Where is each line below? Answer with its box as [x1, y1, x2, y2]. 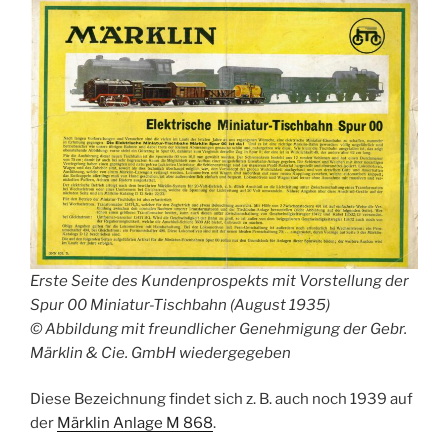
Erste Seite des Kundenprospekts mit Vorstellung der [30, 271, 409, 290]
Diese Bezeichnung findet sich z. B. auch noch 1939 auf [30, 390, 413, 409]
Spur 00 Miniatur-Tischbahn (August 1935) [30, 295, 330, 314]
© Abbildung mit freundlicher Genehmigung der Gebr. [30, 319, 407, 338]
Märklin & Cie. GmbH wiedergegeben [30, 343, 291, 362]
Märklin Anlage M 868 [57, 414, 213, 433]
